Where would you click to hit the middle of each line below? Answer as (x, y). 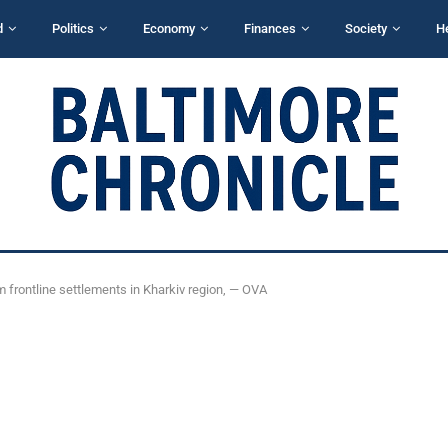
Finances (270, 28)
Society (366, 28)
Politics (73, 28)
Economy (169, 28)
